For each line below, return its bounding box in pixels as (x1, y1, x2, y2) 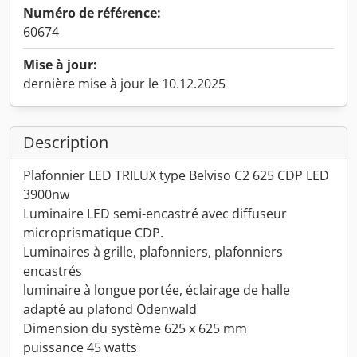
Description (23, 131, 108, 153)
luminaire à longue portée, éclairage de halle (23, 281, 290, 299)
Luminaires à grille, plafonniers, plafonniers (23, 243, 283, 261)
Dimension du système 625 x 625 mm (23, 320, 247, 337)
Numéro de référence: (23, 4, 161, 22)
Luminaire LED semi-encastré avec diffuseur (23, 205, 287, 222)
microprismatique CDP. (23, 224, 163, 241)
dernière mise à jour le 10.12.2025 (23, 75, 226, 92)
